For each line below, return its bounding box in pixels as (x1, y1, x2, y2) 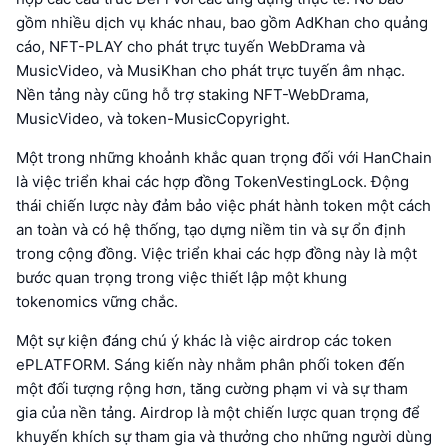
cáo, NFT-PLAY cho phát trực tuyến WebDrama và (16, 37, 365, 57)
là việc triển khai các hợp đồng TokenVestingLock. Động (16, 172, 409, 192)
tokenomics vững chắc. (16, 292, 178, 312)
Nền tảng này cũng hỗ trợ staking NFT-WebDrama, (16, 85, 369, 105)
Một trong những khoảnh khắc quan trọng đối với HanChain (16, 148, 432, 168)
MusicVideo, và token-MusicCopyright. (16, 109, 290, 129)
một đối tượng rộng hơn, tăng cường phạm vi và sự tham (16, 379, 408, 399)
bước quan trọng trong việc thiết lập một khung (16, 268, 347, 288)
